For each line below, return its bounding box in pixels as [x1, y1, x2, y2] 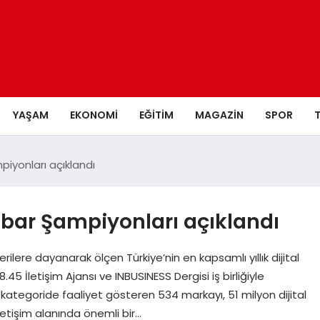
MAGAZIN [194, 107, 244, 122]
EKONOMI [69, 107, 118, 122]
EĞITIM [139, 107, 174, 122]
